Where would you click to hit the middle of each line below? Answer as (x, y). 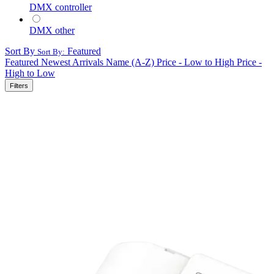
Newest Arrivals (72, 62)
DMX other (52, 30)
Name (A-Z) (130, 62)
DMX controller (61, 7)
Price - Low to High (195, 62)
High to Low (30, 73)
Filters (19, 85)
